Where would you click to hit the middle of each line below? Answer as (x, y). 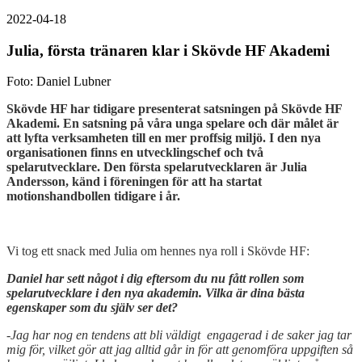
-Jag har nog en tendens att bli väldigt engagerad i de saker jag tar (179, 335)
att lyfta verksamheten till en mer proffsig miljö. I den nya (164, 138)
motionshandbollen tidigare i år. (95, 196)
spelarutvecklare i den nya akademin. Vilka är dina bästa (156, 293)
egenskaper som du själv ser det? (92, 308)
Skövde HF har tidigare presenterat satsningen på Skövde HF (174, 109)
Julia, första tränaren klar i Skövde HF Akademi (168, 50)
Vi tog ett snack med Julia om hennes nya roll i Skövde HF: (158, 251)
